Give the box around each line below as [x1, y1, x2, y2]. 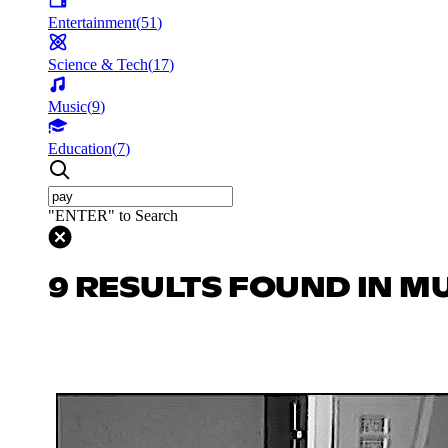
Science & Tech [48, 55, 148, 73]
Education [48, 139, 112, 157]
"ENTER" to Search [48, 206, 178, 224]
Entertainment [48, 13, 136, 31]
